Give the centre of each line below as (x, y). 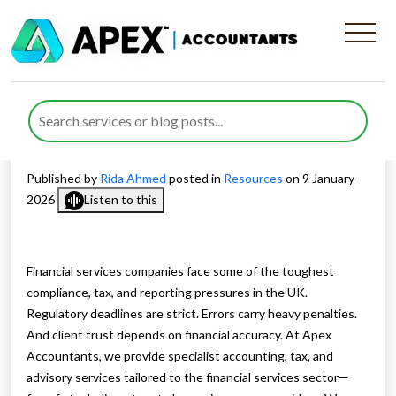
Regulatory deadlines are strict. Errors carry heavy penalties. (192, 314)
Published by (63, 178)
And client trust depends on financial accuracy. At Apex (179, 335)
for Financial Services (151, 108)
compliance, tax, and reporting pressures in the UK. (167, 293)
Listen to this (121, 199)
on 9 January (319, 178)
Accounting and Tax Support (190, 76)
